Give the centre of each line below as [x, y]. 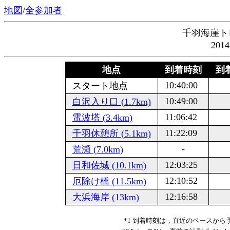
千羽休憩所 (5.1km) [111, 133]
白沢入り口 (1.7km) [111, 102]
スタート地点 [97, 86]
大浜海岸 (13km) [106, 197]
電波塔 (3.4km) [102, 118]
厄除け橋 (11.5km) [109, 181]
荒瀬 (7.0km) [98, 149]
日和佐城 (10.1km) [109, 165]
